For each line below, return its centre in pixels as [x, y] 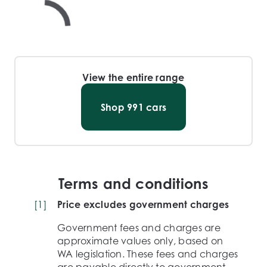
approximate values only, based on [140, 241]
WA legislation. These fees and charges [148, 254]
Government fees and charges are [139, 228]
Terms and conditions [133, 184]
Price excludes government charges [143, 204]
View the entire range [133, 77]
